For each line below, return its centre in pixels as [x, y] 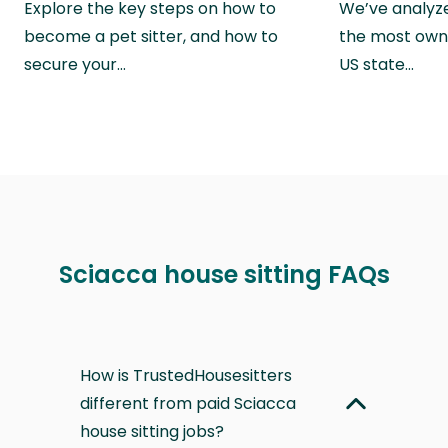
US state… [377, 64]
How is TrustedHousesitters [186, 375]
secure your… [75, 64]
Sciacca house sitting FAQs [224, 274]
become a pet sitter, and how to [151, 36]
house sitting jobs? [152, 431]
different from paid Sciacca [188, 403]
